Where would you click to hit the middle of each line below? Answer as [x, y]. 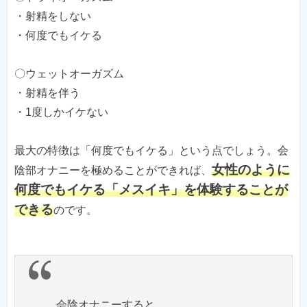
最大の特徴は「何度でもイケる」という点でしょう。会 [151, 151]
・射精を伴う [47, 93]
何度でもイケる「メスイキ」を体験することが [151, 190]
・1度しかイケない [61, 112]
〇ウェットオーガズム [69, 74]
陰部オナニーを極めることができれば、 [113, 171]
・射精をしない [53, 16]
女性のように [251, 170]
